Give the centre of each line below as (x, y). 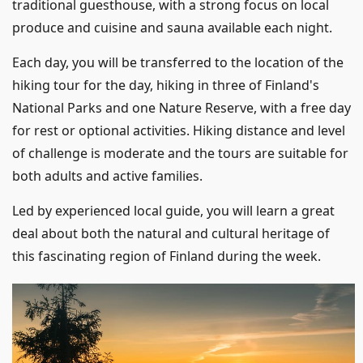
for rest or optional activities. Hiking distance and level (179, 131)
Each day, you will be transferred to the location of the (178, 63)
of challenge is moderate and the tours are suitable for (180, 154)
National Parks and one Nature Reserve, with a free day (181, 108)
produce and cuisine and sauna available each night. (172, 28)
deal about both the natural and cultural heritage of (171, 234)
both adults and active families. (107, 176)
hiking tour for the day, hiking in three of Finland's (166, 85)
